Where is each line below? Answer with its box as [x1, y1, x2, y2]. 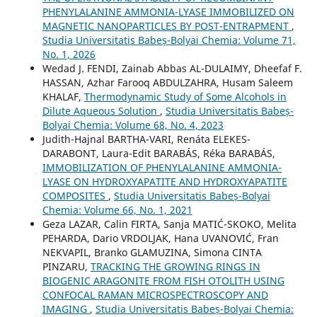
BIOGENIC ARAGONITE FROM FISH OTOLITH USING [42, 273, 284, 287]
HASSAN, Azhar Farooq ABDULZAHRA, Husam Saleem [42, 75, 293, 89]
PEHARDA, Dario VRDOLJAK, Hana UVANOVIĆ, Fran [42, 231, 279, 245]
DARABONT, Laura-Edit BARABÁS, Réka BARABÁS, [42, 146, 275, 160]
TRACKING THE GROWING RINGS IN [90, 259, 260, 273]
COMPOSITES [42, 188, 108, 202]
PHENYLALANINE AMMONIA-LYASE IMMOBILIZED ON [42, 4, 294, 18]
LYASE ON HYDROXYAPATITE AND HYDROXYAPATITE [42, 174, 287, 188]
